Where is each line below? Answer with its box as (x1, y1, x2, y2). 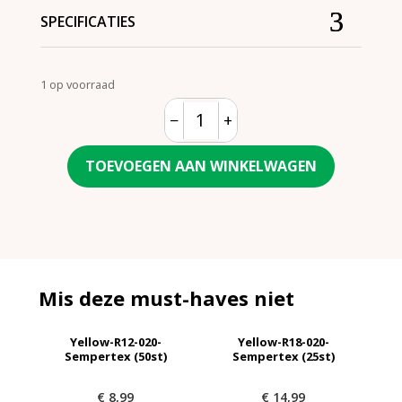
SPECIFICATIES (39, 12, 135, 31)
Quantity (199, 118, 264, 139)
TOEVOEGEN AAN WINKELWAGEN (84, 156, 317, 176)
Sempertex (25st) (232, 348, 335, 365)
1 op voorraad (39, 76, 115, 92)
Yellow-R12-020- (69, 334, 162, 351)
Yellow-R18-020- (237, 334, 329, 351)
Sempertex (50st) (64, 348, 167, 365)
